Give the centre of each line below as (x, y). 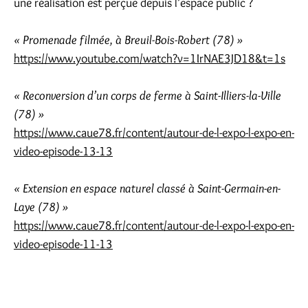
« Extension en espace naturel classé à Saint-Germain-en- (147, 188)
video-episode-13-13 (63, 151)
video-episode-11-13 (63, 244)
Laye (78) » (41, 207)
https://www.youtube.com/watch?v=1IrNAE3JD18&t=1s (150, 58)
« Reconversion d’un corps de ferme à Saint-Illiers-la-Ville (147, 96)
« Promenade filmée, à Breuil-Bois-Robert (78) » (129, 40)
